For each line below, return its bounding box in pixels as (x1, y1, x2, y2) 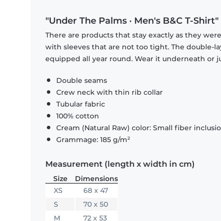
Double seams (56, 76, 107, 85)
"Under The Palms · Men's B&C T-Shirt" (45, 15, 219, 27)
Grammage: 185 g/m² (56, 135, 130, 145)
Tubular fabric (56, 100, 105, 109)
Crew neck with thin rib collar (56, 88, 163, 97)
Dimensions (75, 174, 118, 184)
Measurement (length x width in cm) (45, 159, 195, 169)
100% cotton (56, 111, 99, 121)
